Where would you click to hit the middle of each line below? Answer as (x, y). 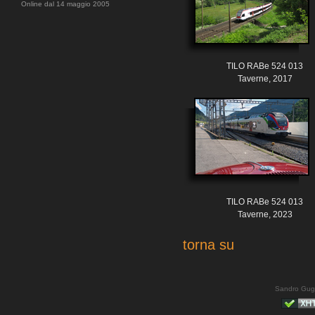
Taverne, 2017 (265, 79)
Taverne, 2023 (265, 215)
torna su (208, 245)
